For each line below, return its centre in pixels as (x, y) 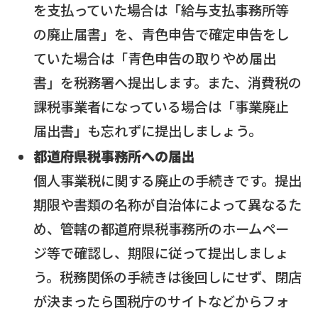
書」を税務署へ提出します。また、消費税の (168, 83)
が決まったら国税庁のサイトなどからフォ (161, 301)
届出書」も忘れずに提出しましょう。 (148, 131)
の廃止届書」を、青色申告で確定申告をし (162, 34)
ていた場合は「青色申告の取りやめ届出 (155, 59)
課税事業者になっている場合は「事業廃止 (161, 107)
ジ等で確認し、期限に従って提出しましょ (161, 253)
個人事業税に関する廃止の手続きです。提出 (168, 181)
